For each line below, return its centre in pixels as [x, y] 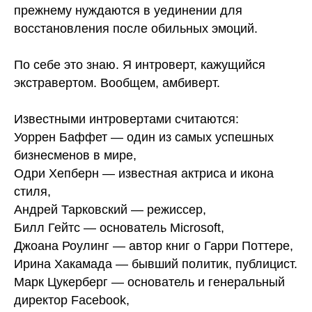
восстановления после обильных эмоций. [136, 29]
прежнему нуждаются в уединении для [128, 10]
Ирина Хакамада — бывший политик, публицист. [156, 264]
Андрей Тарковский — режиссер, [110, 210]
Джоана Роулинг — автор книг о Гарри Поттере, [154, 246]
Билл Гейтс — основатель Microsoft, [119, 228]
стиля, [32, 192]
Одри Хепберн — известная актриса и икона [144, 173]
